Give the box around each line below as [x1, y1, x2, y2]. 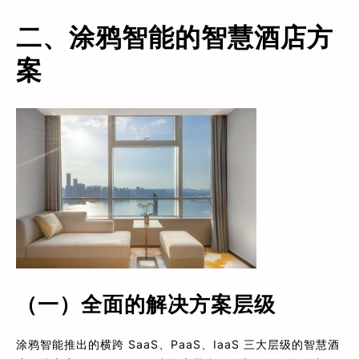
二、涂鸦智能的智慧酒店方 [16, 21, 333, 53]
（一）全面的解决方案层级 [16, 291, 276, 317]
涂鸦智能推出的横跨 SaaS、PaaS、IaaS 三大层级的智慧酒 [16, 337, 340, 351]
